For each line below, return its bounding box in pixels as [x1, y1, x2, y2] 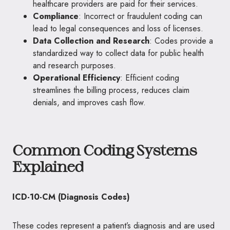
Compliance [33, 10, 79, 22]
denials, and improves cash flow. [33, 97, 146, 108]
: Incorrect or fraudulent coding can [79, 10, 202, 22]
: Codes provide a [149, 35, 213, 47]
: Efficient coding [120, 72, 179, 84]
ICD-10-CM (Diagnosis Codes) [12, 191, 130, 203]
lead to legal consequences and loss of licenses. [33, 23, 203, 34]
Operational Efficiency [33, 72, 120, 84]
